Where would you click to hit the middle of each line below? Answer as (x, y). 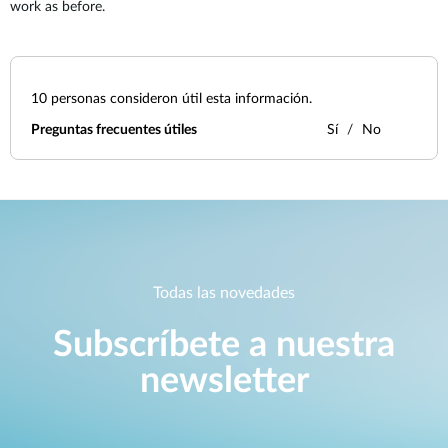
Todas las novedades (224, 293)
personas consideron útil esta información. (179, 99)
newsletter (224, 381)
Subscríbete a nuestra (224, 345)
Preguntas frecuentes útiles (114, 130)
